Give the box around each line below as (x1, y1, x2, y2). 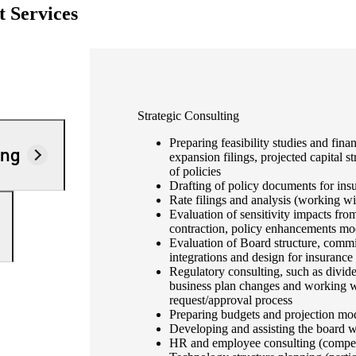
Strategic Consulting (137, 108, 240, 122)
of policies (169, 164, 222, 178)
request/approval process (169, 292, 293, 307)
